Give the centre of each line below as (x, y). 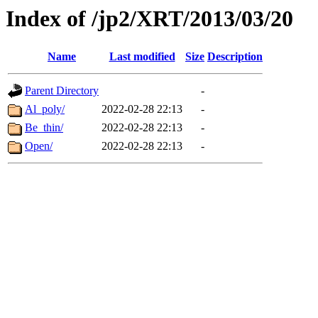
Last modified (142, 57)
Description (235, 57)
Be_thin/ (44, 128)
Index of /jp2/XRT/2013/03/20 (149, 18)
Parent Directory (62, 91)
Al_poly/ (45, 109)
